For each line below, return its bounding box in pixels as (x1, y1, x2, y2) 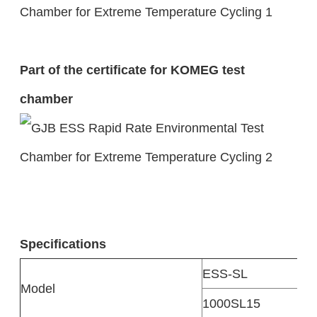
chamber (19, 91, 73, 106)
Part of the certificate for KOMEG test (19, 62, 245, 77)
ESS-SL (202, 265, 248, 281)
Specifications (19, 236, 106, 251)
